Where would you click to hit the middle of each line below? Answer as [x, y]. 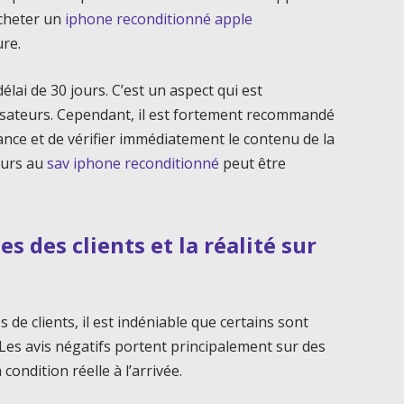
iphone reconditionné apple [159, 18]
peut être [253, 163]
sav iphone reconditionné [133, 163]
